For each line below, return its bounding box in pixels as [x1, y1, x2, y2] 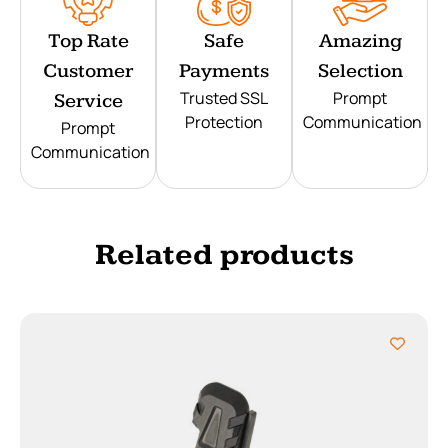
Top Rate [47, 28, 129, 53]
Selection [317, 58, 403, 83]
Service [53, 88, 123, 113]
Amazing [318, 28, 402, 53]
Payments [179, 58, 269, 83]
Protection [185, 110, 263, 133]
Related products [94, 237, 354, 274]
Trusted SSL [180, 86, 268, 109]
